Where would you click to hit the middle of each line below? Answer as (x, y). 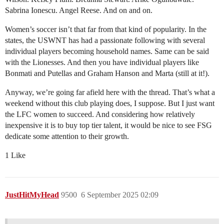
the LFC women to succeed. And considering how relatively (100, 114)
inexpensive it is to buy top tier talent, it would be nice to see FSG (108, 125)
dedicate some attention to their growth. (67, 136)
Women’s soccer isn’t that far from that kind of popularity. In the (106, 29)
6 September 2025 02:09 (120, 195)
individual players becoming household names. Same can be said (107, 51)
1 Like (15, 155)
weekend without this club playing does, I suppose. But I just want (110, 103)
